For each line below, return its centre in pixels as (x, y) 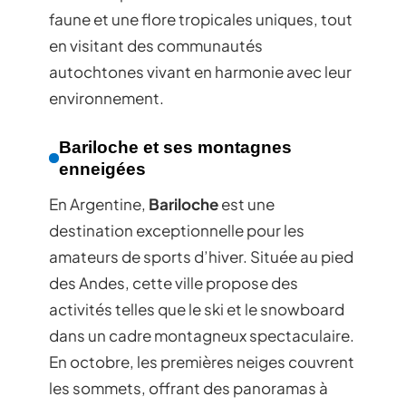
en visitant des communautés (156, 45)
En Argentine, (99, 203)
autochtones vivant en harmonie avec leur (200, 71)
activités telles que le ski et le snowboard (197, 309)
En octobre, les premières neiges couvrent (202, 361)
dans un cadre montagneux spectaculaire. (202, 335)
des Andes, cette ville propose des (174, 282)
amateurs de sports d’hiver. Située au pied (201, 256)
